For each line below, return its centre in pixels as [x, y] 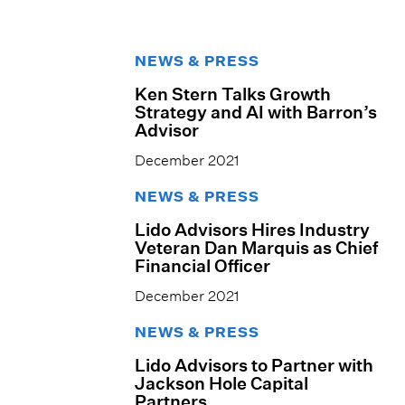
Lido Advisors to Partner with [254, 366]
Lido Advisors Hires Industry [253, 230]
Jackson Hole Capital [222, 384]
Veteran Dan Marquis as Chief [257, 248]
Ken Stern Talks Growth [233, 94]
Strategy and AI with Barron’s [256, 113]
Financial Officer [205, 266]
